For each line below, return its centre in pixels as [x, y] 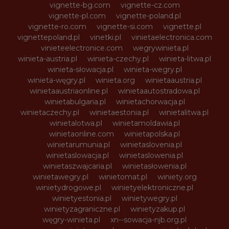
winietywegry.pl [149, 198]
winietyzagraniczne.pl [82, 209]
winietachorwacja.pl [150, 101]
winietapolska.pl [152, 134]
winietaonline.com [82, 134]
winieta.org [115, 80]
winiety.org [177, 177]
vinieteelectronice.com [82, 48]
